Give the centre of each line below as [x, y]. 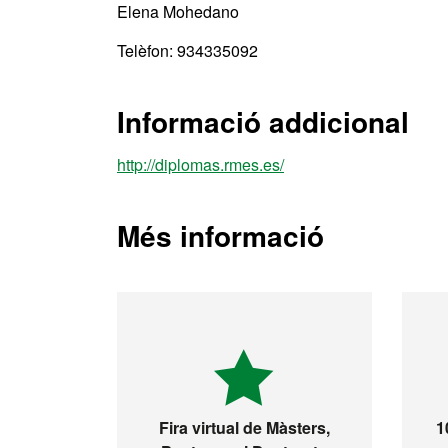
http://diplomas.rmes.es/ [200, 164]
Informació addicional [263, 121]
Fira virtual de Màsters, [244, 427]
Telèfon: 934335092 [187, 50]
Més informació [220, 235]
